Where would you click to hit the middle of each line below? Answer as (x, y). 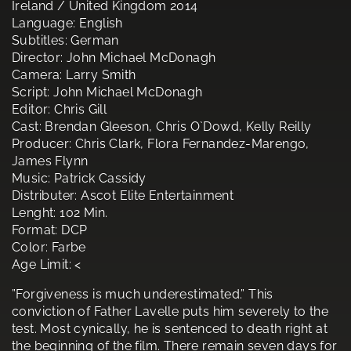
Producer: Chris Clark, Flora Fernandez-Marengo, (161, 144)
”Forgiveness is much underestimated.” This (143, 295)
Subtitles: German (65, 41)
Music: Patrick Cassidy (79, 179)
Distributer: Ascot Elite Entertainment (123, 196)
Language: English (67, 24)
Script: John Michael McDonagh (107, 92)
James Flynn (50, 161)
